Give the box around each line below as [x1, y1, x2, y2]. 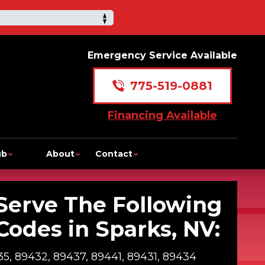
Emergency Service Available [87, 50, 237, 61]
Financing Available [107, 109, 217, 122]
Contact [95, 148, 132, 159]
